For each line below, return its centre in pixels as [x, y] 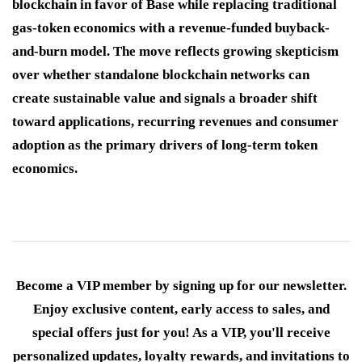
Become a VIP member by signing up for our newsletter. [181, 286]
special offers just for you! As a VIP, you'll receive [181, 333]
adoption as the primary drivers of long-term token [165, 145]
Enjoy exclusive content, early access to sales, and [181, 309]
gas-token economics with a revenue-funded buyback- [171, 28]
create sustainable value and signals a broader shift [165, 99]
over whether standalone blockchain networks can [161, 75]
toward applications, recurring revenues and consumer [175, 122]
